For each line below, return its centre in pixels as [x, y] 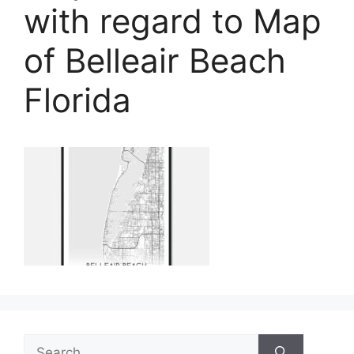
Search [45, 343]
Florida [77, 100]
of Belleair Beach [155, 60]
